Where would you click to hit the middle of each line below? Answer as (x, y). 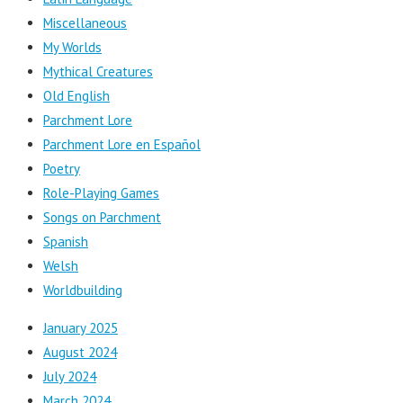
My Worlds (72, 48)
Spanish (66, 242)
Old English (76, 96)
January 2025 (81, 328)
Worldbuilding (83, 291)
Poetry (62, 169)
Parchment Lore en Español (122, 145)
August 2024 (80, 353)
